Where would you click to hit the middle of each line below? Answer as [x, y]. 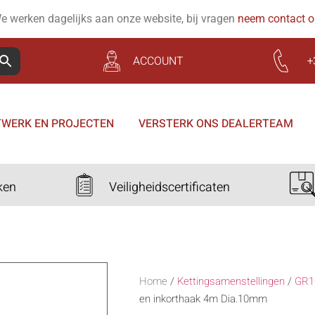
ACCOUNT [159, 61]
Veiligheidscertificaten [169, 187]
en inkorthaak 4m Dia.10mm [203, 299]
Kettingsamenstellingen [231, 281]
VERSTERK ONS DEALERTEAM [216, 124]
